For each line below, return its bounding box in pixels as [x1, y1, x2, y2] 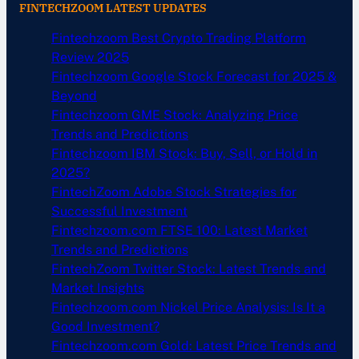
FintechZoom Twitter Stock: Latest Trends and [51, 260, 326, 276]
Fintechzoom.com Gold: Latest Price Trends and [51, 337, 337, 353]
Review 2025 [51, 49, 129, 65]
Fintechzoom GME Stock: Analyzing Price [51, 107, 298, 123]
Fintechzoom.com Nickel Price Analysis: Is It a [51, 299, 325, 315]
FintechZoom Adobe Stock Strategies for [51, 184, 296, 200]
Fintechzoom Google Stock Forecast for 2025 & [51, 68, 337, 84]
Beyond [51, 87, 97, 103]
